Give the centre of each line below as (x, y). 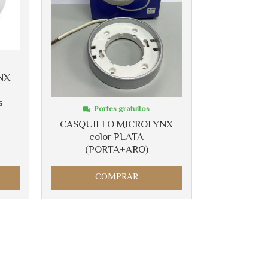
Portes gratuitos (122, 109)
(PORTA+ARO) (116, 150)
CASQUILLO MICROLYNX (117, 125)
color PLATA (117, 138)
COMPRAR (116, 177)
